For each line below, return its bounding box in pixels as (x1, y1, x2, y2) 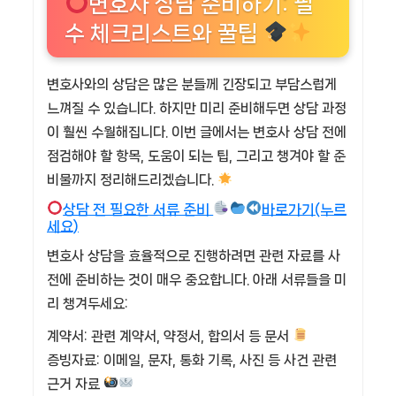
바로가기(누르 (261, 201, 346, 217)
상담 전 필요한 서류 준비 (63, 201, 214, 217)
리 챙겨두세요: (47, 295, 128, 311)
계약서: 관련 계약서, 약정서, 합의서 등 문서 (47, 328, 293, 344)
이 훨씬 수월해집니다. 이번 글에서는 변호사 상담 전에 (47, 125, 346, 141)
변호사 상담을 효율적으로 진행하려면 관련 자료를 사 (47, 247, 340, 263)
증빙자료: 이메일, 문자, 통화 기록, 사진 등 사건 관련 (47, 352, 337, 368)
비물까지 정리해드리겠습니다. (47, 172, 217, 188)
